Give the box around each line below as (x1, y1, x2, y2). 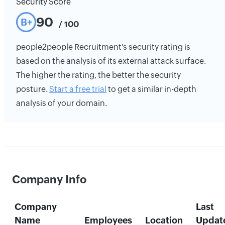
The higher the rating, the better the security (16, 70, 181, 80)
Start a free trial (49, 84, 106, 94)
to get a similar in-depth (106, 84, 196, 94)
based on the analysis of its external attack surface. (16, 56, 206, 66)
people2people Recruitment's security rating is (16, 42, 190, 52)
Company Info (12, 173, 86, 186)
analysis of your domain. (16, 98, 107, 108)
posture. (16, 84, 49, 94)
